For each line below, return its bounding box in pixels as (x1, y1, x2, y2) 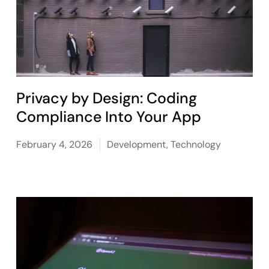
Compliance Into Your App (16, 107, 202, 127)
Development (107, 138, 167, 151)
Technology (171, 138, 222, 151)
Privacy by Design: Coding (16, 88, 198, 108)
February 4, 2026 (16, 138, 93, 151)
